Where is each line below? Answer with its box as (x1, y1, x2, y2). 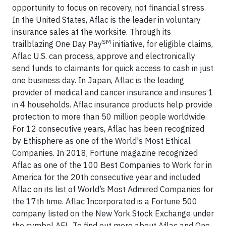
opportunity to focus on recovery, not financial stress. (12, 3, 206, 13)
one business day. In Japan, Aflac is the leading (12, 75, 184, 85)
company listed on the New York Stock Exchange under (12, 208, 214, 218)
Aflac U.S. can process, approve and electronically (12, 51, 195, 61)
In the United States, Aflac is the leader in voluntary (12, 15, 201, 25)
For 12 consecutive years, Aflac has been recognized (12, 124, 204, 134)
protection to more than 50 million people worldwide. (12, 111, 207, 122)
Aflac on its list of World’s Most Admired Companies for (12, 184, 213, 194)
